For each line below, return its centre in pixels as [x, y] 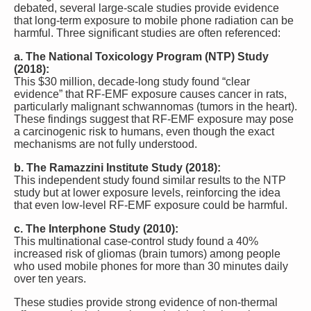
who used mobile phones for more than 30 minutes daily [151, 266]
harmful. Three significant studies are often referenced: [147, 33]
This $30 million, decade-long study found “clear [132, 81]
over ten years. [50, 278]
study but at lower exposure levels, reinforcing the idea [147, 192]
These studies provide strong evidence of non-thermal [146, 302]
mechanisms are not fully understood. [106, 144]
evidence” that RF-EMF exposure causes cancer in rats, [150, 94]
